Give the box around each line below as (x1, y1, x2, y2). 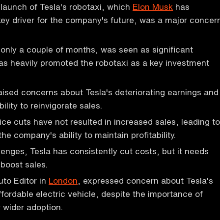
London (49, 176, 78, 185)
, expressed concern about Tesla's (78, 176, 213, 185)
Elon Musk (133, 2, 173, 11)
